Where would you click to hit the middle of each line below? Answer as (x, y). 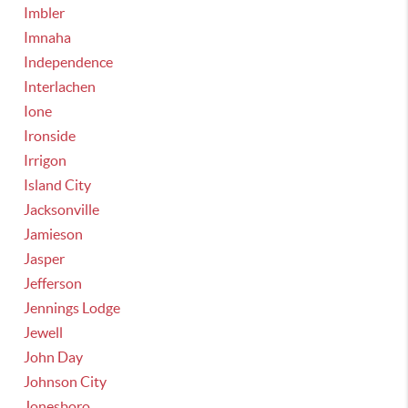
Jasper (45, 259)
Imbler (45, 13)
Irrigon (46, 160)
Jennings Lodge (72, 308)
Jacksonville (62, 209)
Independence (69, 62)
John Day (54, 357)
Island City (58, 185)
